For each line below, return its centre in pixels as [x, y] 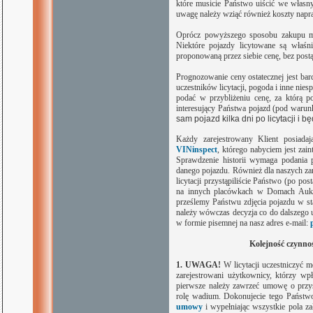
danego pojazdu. [204, 170]
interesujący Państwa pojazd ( [226, 108]
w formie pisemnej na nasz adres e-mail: [243, 223]
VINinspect [197, 150]
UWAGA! [203, 265]
